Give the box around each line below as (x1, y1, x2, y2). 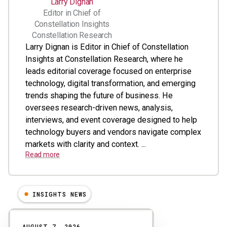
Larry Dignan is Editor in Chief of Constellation (25, 42, 188, 52)
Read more (25, 150, 60, 159)
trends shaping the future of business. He (25, 90, 173, 100)
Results (8, 207, 35, 217)
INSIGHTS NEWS (32, 190, 87, 198)
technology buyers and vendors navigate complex (25, 127, 201, 137)
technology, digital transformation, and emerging (25, 78, 196, 88)
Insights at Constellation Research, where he (25, 54, 183, 64)
